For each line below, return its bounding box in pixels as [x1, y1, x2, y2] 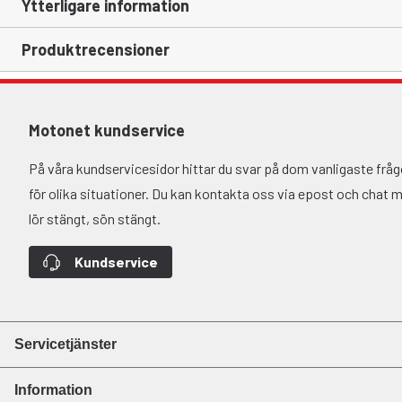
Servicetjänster [14, 336, 117, 352]
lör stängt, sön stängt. [29, 210, 161, 227]
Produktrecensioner [22, 39, 170, 59]
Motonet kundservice [29, 120, 185, 140]
